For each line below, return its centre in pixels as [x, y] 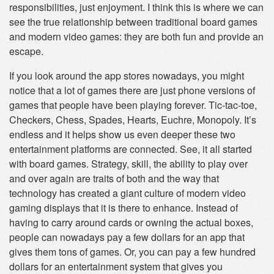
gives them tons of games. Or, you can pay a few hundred [132, 252]
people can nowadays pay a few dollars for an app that [127, 237]
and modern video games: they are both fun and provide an [136, 36]
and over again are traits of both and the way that [114, 178]
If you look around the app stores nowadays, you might [127, 76]
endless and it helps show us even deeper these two [122, 134]
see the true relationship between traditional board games [133, 22]
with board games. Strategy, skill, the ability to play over [128, 164]
